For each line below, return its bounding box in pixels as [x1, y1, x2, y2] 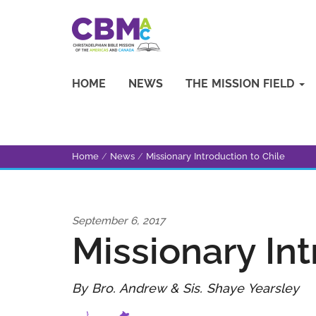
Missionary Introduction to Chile [146, 151, 285, 162]
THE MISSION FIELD [186, 77, 298, 90]
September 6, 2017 [72, 214, 165, 227]
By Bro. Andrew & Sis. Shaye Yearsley [72, 281, 299, 296]
